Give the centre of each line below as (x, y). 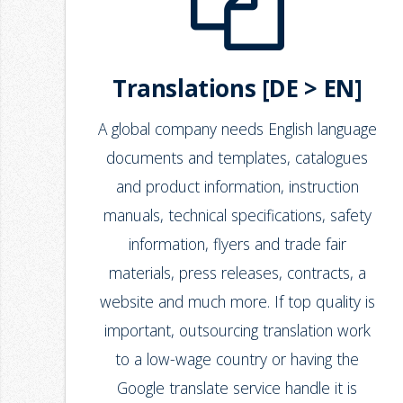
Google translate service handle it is (237, 388)
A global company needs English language (237, 129)
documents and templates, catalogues (237, 158)
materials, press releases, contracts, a (237, 273)
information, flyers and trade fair (237, 244)
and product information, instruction (237, 187)
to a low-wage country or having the (237, 359)
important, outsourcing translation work (237, 331)
